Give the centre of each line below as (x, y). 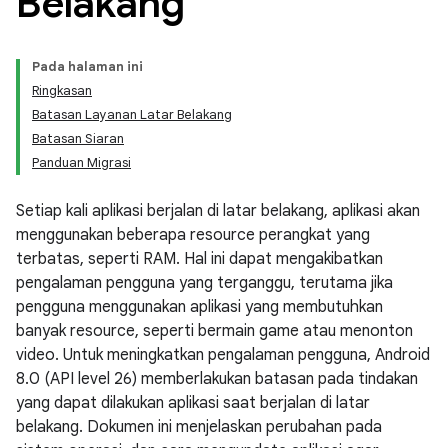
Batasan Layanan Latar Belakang (132, 114)
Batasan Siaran (78, 138)
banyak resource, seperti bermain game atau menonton (214, 331)
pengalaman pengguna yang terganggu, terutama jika (204, 283)
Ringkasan (62, 90)
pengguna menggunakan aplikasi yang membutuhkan (199, 307)
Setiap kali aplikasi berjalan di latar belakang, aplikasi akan (218, 211)
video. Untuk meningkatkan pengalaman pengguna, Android (223, 355)
